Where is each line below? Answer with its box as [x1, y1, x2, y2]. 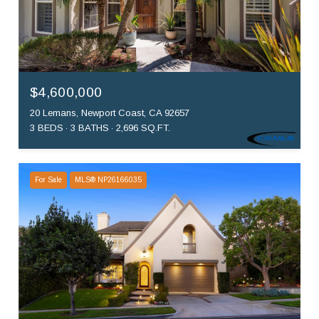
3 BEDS [30, 122, 63, 134]
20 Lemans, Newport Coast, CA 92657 [30, 108, 189, 119]
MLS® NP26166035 [75, 176, 142, 184]
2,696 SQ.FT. [116, 122, 170, 134]
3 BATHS [70, 122, 109, 134]
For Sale [35, 176, 62, 184]
